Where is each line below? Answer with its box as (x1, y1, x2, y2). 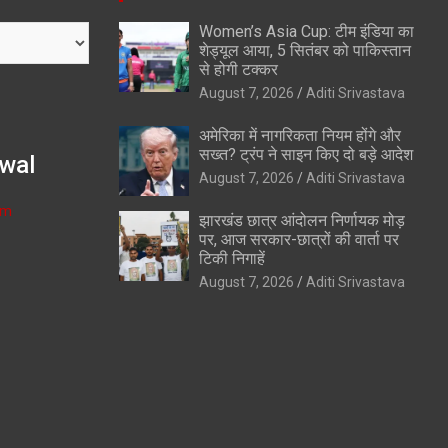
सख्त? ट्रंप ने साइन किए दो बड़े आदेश (198, 144, 413, 164)
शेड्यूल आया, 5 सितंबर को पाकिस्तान (198, 40, 411, 60)
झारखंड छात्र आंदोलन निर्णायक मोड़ (198, 210, 405, 230)
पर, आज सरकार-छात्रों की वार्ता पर (198, 229, 399, 249)
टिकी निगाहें (198, 248, 265, 268)
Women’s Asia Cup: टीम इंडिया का (198, 21, 414, 41)
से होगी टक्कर (198, 59, 278, 79)
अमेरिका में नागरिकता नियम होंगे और (198, 125, 401, 145)
